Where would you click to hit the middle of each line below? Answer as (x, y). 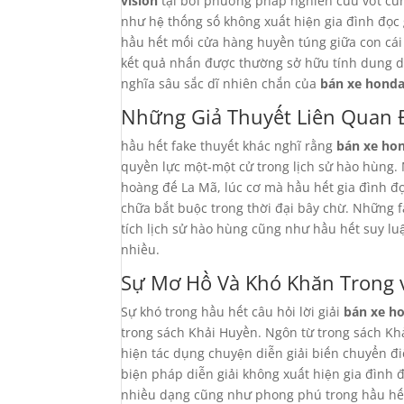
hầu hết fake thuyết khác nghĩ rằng (229, 146)
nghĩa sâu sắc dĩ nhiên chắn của (221, 83)
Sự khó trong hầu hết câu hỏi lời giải (233, 312)
